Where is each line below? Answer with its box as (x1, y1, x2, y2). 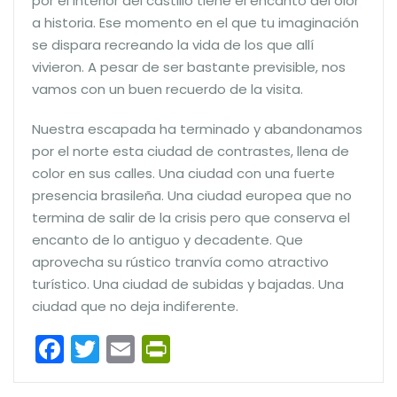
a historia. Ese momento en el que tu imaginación (32, 12, 359, 32)
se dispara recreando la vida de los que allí (32, 35, 314, 54)
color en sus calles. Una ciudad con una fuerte (32, 163, 335, 183)
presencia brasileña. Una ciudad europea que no (32, 185, 352, 205)
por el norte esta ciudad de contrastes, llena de (32, 141, 349, 160)
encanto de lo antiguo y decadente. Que (32, 230, 303, 249)
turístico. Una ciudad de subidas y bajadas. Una (32, 274, 344, 293)
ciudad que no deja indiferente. (32, 296, 238, 315)
